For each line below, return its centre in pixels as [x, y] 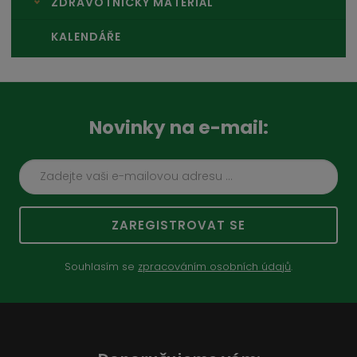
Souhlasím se [101, 266]
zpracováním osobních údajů [214, 266]
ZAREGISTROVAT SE [178, 225]
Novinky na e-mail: [178, 127]
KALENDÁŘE [86, 36]
